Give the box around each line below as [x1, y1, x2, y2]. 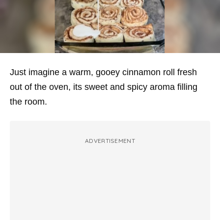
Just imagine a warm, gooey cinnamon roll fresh [10, 67, 197, 77]
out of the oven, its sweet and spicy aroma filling [10, 82, 197, 92]
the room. [10, 97, 47, 107]
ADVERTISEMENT [85, 137, 135, 144]
